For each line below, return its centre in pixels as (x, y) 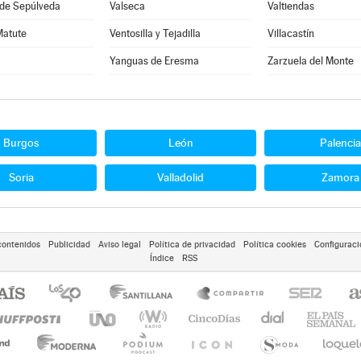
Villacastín (290, 33)
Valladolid (180, 177)
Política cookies (274, 245)
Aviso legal (119, 245)
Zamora (340, 177)
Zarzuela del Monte (310, 61)
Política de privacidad (192, 245)
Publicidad (69, 245)
